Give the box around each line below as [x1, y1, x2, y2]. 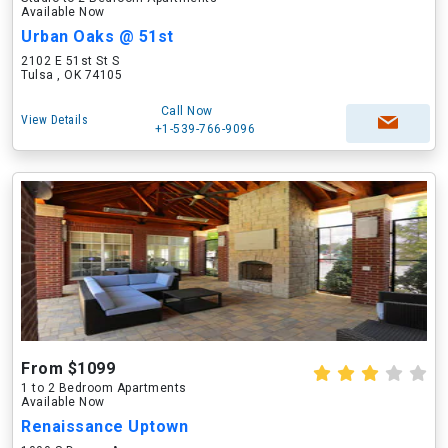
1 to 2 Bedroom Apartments [21, 381, 187, 395]
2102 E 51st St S [21, 54, 119, 68]
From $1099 [21, 359, 115, 378]
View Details [21, 113, 88, 127]
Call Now [160, 104, 213, 118]
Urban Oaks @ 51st [21, 27, 174, 46]
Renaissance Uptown [21, 417, 188, 436]
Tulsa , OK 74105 [21, 68, 122, 82]
